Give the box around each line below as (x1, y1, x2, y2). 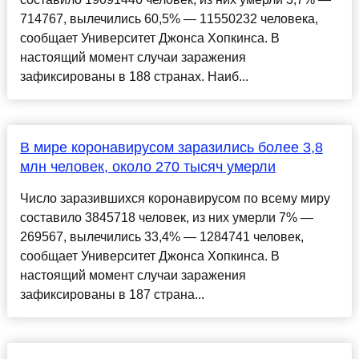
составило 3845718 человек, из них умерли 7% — (19, 211, 313, 225)
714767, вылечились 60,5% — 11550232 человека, (19, 12, 318, 26)
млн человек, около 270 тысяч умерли (19, 159, 276, 175)
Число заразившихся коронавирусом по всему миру (19, 192, 330, 206)
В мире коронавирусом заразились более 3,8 (19, 139, 323, 156)
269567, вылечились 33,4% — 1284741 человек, (19, 230, 304, 244)
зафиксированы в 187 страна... (19, 288, 204, 302)
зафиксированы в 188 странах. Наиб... (19, 70, 248, 84)
